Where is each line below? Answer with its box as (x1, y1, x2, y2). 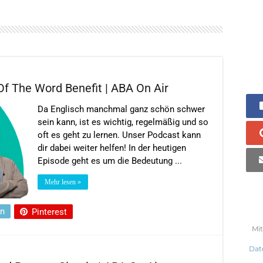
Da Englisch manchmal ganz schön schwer (38, 103, 205, 114)
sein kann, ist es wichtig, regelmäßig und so (38, 116, 208, 127)
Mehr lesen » (45, 177, 81, 186)
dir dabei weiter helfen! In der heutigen (38, 142, 186, 153)
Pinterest (32, 206, 67, 217)
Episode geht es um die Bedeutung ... (38, 155, 182, 166)
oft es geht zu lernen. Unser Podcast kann (38, 129, 201, 140)
